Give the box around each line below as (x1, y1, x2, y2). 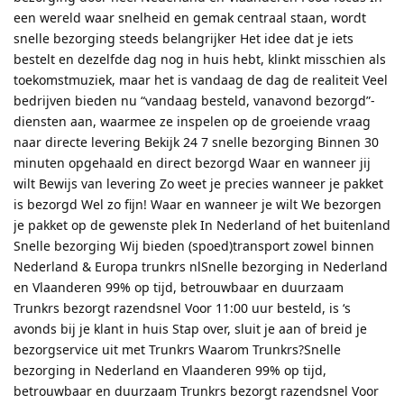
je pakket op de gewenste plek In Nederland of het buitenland (14, 216, 390, 234)
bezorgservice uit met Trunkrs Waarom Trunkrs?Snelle (14, 340, 341, 358)
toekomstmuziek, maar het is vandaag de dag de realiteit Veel (14, 70, 388, 88)
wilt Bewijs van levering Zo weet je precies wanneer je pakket (14, 174, 383, 192)
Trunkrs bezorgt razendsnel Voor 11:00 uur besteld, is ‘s (14, 298, 351, 317)
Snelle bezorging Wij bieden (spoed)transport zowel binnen (14, 236, 374, 254)
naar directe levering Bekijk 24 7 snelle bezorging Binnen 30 (14, 133, 379, 151)
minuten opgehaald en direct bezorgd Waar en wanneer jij (14, 153, 371, 171)
